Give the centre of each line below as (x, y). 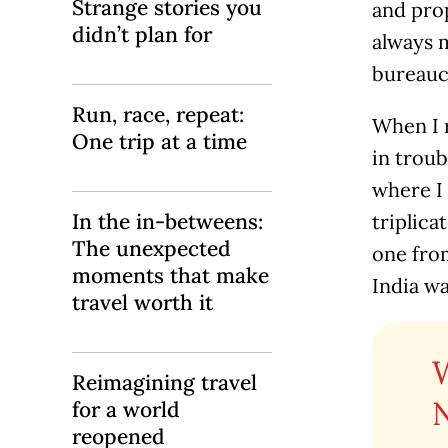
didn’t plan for (142, 35)
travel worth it (142, 303)
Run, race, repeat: (158, 115)
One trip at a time (159, 142)
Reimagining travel (164, 383)
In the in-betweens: (167, 222)
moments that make (170, 276)
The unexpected (151, 249)
